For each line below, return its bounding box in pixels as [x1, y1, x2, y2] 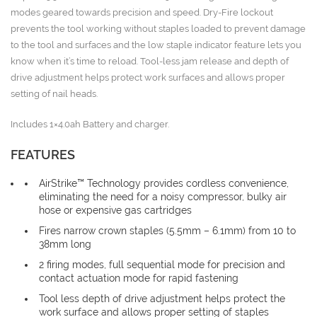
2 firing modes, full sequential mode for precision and [39, 259, 285, 270]
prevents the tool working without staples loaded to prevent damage [11, 23, 306, 34]
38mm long [39, 238, 91, 250]
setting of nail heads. [11, 88, 98, 99]
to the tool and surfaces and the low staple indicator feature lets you [11, 40, 301, 50]
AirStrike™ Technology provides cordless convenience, [39, 178, 289, 189]
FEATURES [11, 147, 75, 162]
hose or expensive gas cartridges [39, 204, 192, 216]
